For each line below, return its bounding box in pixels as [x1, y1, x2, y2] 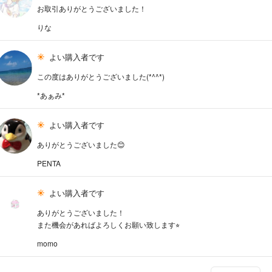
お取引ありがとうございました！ [37, 3, 147, 14]
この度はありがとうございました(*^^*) [37, 71, 165, 82]
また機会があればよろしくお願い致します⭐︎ [37, 219, 180, 230]
